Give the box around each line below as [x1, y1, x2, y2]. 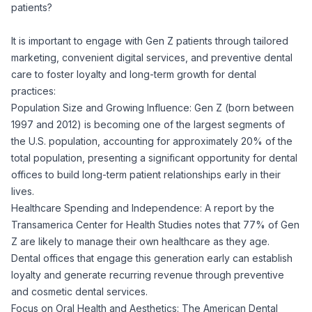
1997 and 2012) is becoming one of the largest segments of [11, 118, 285, 130]
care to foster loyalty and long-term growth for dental [11, 68, 256, 80]
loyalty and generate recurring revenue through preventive [11, 269, 284, 281]
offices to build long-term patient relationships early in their [11, 169, 281, 180]
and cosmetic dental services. [11, 286, 148, 297]
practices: [11, 85, 56, 97]
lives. [11, 185, 34, 197]
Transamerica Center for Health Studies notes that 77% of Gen [11, 219, 299, 231]
